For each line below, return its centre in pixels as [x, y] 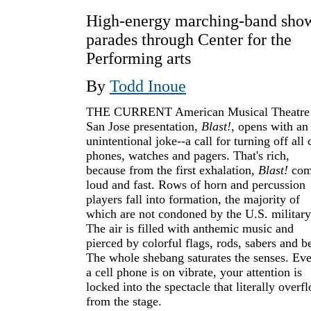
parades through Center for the [189, 40]
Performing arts [138, 58]
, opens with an [270, 126]
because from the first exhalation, [172, 170]
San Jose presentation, [144, 126]
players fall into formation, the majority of [193, 199]
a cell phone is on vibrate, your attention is [194, 272]
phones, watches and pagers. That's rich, [188, 155]
